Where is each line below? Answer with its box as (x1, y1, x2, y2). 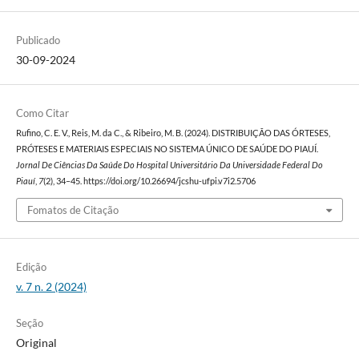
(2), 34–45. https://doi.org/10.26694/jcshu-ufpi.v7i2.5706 (42, 176, 256, 187)
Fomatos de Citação (26, 203, 119, 216)
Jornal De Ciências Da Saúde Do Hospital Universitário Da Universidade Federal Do (15, 160, 323, 171)
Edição (15, 260, 46, 273)
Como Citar (15, 107, 69, 120)
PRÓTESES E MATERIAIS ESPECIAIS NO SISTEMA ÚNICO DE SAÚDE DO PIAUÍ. (15, 144, 318, 155)
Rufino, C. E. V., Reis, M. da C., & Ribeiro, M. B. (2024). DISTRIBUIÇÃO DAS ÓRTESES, (15, 128, 330, 139)
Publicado (15, 34, 60, 47)
